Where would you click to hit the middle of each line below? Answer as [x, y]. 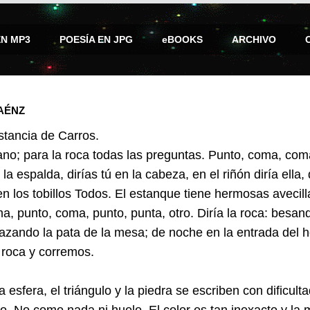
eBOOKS [182, 39]
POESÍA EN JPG [96, 39]
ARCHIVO [254, 39]
